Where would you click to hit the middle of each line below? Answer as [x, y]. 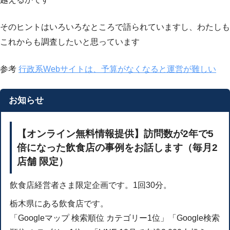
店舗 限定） [43, 161]
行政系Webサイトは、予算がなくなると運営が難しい [117, 69]
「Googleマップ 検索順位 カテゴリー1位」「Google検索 [115, 218]
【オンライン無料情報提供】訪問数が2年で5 [116, 133]
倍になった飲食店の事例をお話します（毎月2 [118, 147]
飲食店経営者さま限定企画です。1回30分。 [91, 185]
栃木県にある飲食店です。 [59, 203]
